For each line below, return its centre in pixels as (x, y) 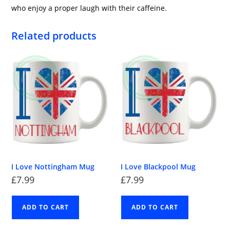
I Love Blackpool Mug (158, 167)
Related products (54, 35)
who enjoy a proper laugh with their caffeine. (89, 8)
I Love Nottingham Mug (53, 167)
